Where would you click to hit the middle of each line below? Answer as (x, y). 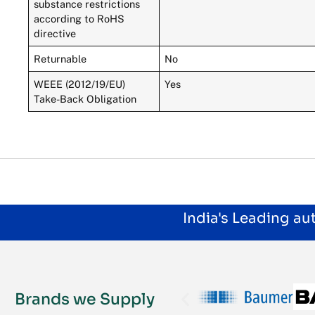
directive (55, 33)
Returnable (60, 58)
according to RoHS (79, 18)
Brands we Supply (84, 299)
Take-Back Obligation (85, 98)
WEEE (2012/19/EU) (80, 84)
